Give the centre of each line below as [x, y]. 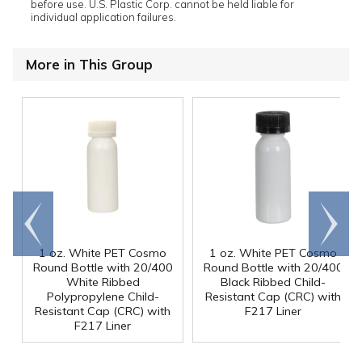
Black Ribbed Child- [273, 282]
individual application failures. [103, 17]
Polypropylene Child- [103, 297]
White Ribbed [103, 282]
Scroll [329, 216]
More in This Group [89, 65]
